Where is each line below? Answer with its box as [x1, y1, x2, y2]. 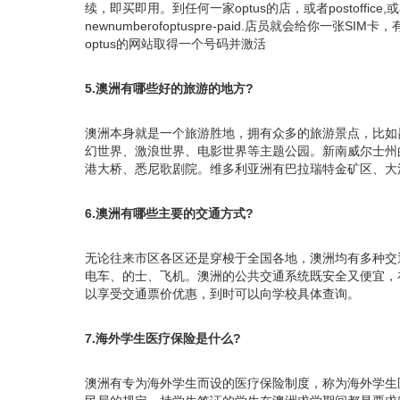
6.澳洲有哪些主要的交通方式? [85, 205, 254, 221]
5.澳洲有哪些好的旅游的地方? [85, 80, 254, 96]
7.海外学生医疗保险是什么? [85, 330, 241, 346]
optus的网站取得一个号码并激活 [85, 36, 266, 51]
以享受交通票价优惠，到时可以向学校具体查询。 [85, 286, 360, 301]
